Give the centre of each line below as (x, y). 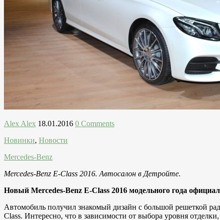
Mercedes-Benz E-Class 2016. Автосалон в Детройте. (92, 173)
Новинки (19, 140)
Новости (53, 140)
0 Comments (95, 123)
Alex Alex (20, 123)
